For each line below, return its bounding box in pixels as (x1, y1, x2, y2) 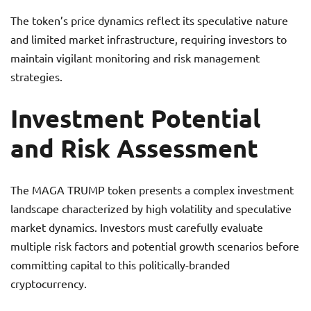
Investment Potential (10, 103, 260, 133)
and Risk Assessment (10, 133, 258, 163)
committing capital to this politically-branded (10, 258, 230, 271)
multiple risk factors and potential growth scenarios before (10, 239, 299, 253)
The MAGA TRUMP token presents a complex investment (10, 183, 294, 196)
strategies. (10, 69, 62, 83)
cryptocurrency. (10, 276, 87, 290)
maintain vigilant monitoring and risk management (10, 51, 260, 65)
